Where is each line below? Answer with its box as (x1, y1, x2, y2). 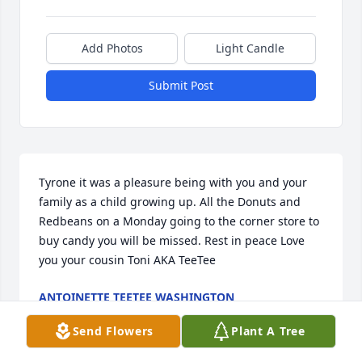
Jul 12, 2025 (39, 305, 101, 322)
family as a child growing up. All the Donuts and (39, 194, 301, 210)
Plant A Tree (231, 323, 305, 339)
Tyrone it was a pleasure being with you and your (39, 175, 307, 191)
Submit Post (149, 78, 213, 94)
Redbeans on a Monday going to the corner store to (39, 213, 319, 229)
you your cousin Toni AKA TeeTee (39, 252, 216, 268)
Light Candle (216, 40, 284, 57)
